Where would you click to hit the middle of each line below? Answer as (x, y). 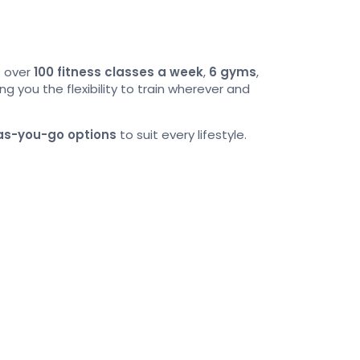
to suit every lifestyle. (182, 135)
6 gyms (233, 72)
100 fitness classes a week (119, 72)
